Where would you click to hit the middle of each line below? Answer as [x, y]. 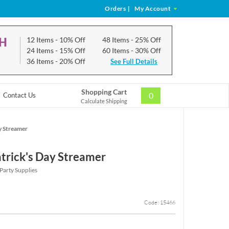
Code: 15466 [160, 203]
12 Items [41, 40]
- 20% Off [71, 61]
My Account [153, 8]
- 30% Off [146, 50]
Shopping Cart [104, 91]
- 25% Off [146, 40]
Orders [115, 8]
